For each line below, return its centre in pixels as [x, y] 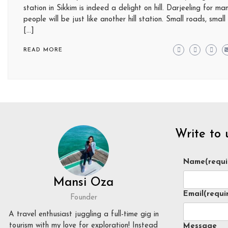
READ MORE [43, 50]
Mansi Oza [84, 183]
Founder [83, 198]
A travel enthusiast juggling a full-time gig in [83, 215]
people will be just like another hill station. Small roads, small [124, 20]
